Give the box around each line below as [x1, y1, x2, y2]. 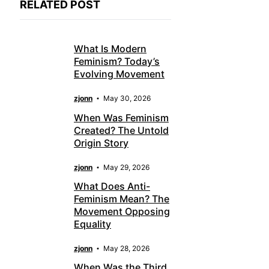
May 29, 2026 [103, 162, 150, 172]
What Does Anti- [74, 180, 150, 192]
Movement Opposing [74, 205, 170, 217]
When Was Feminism [74, 111, 169, 124]
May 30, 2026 [103, 94, 151, 103]
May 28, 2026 [103, 243, 150, 253]
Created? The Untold [74, 124, 169, 136]
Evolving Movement [74, 68, 165, 80]
